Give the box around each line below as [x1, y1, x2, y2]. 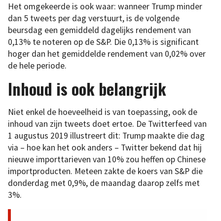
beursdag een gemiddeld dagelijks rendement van [8, 25, 191, 36]
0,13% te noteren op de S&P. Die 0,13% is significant [8, 37, 199, 48]
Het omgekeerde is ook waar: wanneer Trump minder [8, 1, 202, 12]
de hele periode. [8, 60, 67, 72]
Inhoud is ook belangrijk [8, 76, 166, 100]
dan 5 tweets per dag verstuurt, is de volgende [8, 13, 180, 24]
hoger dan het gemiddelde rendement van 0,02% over [8, 48, 206, 60]
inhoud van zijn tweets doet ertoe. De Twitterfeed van [8, 118, 207, 129]
